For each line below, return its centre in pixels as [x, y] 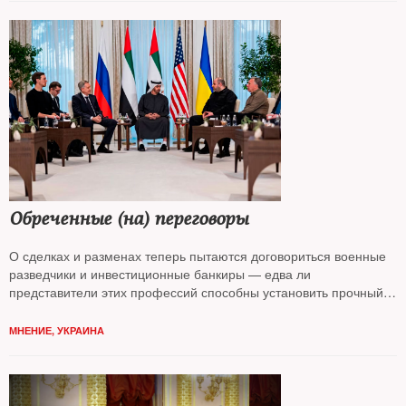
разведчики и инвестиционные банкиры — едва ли [160, 274]
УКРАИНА [81, 330]
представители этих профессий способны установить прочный [196, 292]
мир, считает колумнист [82, 310]
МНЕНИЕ [30, 330]
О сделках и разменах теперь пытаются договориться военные [198, 256]
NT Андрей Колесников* [225, 310]
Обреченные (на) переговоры [129, 219]
